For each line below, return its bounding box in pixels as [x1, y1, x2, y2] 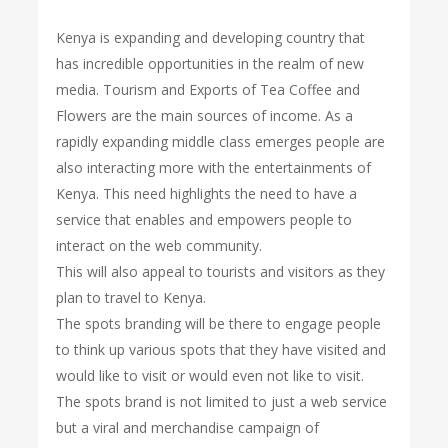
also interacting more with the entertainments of [56, 158, 372, 177]
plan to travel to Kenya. [56, 288, 207, 307]
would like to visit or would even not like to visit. [56, 366, 365, 385]
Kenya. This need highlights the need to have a [56, 184, 358, 203]
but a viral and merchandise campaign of [56, 418, 320, 437]
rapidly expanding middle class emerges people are [56, 132, 386, 151]
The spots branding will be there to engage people [56, 314, 382, 333]
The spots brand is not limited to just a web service [56, 392, 388, 411]
